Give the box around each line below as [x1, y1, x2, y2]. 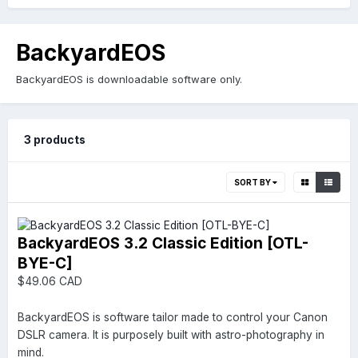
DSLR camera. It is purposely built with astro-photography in [18, 328, 324, 341]
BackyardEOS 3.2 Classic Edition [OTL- [18, 233, 308, 253]
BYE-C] [18, 253, 73, 272]
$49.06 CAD [18, 274, 82, 288]
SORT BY [234, 177, 272, 188]
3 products [24, 133, 86, 147]
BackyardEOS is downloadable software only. [16, 73, 242, 86]
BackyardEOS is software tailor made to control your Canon [18, 310, 328, 324]
